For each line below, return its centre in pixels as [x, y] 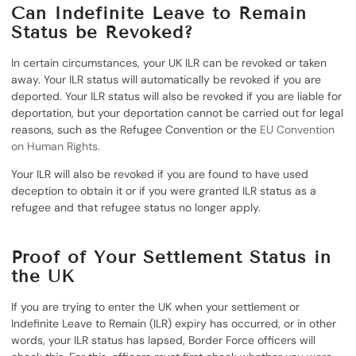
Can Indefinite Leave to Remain [159, 13]
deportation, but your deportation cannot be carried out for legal [178, 112]
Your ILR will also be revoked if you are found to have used [160, 174]
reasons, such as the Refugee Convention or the [136, 129]
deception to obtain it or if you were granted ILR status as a [164, 191]
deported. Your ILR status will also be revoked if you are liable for [177, 96]
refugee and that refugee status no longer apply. [136, 208]
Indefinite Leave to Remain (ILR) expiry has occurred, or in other [174, 323]
